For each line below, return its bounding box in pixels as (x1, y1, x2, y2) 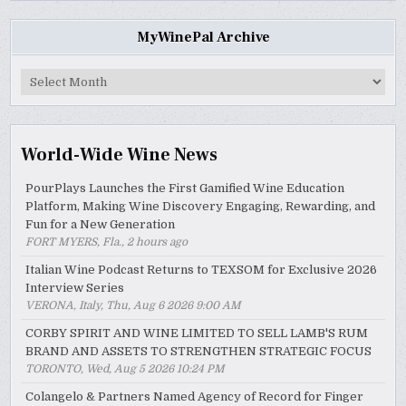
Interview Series (25, 280, 125, 295)
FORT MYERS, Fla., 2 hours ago (25, 235, 188, 248)
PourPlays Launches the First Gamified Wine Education (25, 180, 345, 195)
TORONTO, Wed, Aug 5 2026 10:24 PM (25, 362, 226, 375)
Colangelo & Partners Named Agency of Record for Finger (25, 389, 364, 403)
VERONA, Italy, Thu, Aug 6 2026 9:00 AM (25, 298, 242, 312)
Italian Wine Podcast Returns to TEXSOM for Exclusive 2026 (25, 262, 378, 276)
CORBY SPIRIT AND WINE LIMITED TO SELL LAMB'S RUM (25, 325, 369, 340)
